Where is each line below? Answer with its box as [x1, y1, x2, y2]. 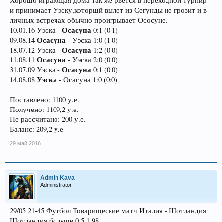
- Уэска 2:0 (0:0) [66, 55, 118, 64]
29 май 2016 [10, 140, 41, 146]
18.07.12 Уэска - [10, 45, 62, 55]
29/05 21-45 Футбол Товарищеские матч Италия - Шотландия [10, 206, 206, 215]
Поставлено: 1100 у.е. [10, 95, 79, 104]
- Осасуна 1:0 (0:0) [57, 75, 117, 84]
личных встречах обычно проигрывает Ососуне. [10, 15, 167, 25]
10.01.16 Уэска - [10, 25, 62, 35]
